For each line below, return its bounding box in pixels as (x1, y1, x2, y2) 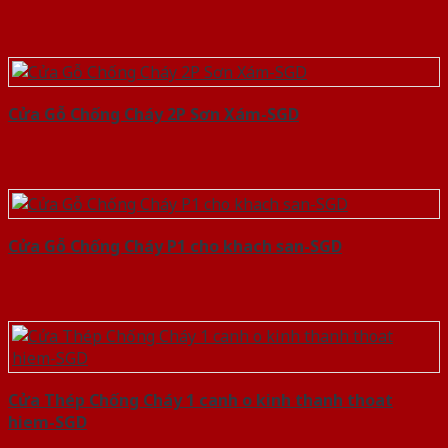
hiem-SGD (8, 411, 87, 434)
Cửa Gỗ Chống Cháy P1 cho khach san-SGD (8, 235, 342, 258)
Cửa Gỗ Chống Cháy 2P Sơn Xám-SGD (8, 103, 299, 126)
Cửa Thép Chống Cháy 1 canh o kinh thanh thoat (8, 389, 393, 412)
